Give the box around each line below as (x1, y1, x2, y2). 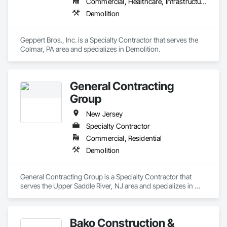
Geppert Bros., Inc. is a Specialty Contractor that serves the (20, 35, 198, 44)
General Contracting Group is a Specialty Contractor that (20, 172, 192, 181)
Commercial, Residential (86, 134, 162, 142)
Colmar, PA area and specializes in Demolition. (20, 45, 160, 53)
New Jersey (86, 109, 123, 118)
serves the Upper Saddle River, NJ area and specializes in (20, 181, 193, 190)
